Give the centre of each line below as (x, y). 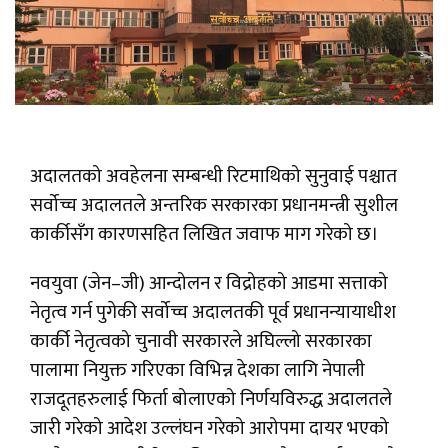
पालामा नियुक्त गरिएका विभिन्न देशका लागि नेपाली (197, 371)
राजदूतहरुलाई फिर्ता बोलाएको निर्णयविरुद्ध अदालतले (211, 400)
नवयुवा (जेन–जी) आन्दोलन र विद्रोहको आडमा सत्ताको (209, 284)
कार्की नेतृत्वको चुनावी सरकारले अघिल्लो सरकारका (201, 342)
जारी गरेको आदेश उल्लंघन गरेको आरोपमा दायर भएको (209, 429)
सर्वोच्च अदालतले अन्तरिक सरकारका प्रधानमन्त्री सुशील (214, 206)
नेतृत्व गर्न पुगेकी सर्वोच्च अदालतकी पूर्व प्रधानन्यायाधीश (213, 313)
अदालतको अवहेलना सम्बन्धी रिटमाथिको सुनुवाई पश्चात (213, 177)
